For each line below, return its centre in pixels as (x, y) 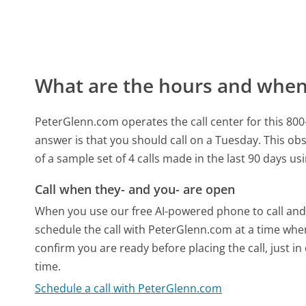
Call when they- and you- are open (135, 190)
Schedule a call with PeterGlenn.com (129, 289)
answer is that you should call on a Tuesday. (148, 140)
